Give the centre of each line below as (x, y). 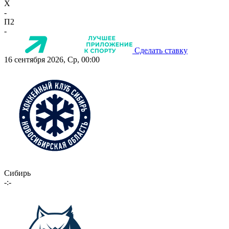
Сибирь (17, 173)
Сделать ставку (161, 51)
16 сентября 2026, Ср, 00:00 (52, 60)
